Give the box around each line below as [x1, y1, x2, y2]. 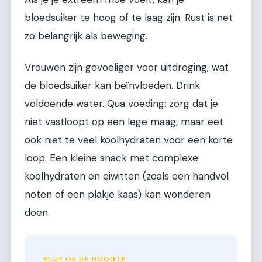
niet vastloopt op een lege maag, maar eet [25, 115, 223, 128]
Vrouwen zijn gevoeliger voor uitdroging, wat [25, 60, 229, 74]
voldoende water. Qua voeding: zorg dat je [25, 96, 218, 110]
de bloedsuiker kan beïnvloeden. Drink [25, 78, 200, 92]
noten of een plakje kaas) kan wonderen [25, 187, 211, 201]
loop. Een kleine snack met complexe [25, 151, 198, 164]
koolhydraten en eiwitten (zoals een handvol [25, 169, 229, 182]
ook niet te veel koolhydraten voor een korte [25, 133, 233, 146]
